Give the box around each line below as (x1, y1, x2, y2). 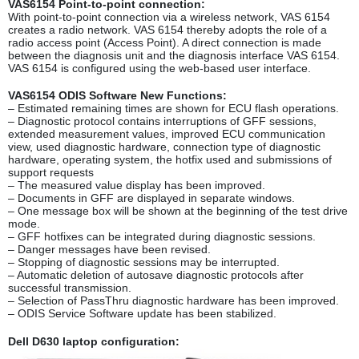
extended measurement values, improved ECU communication (8, 127, 325, 141)
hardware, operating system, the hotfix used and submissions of (8, 153, 332, 167)
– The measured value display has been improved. (8, 179, 265, 192)
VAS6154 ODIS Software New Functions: (8, 89, 227, 103)
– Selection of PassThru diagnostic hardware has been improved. (8, 294, 339, 308)
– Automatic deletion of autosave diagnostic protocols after (8, 268, 304, 282)
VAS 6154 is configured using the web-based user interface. (8, 62, 311, 75)
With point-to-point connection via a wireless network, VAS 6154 (8, 10, 330, 24)
